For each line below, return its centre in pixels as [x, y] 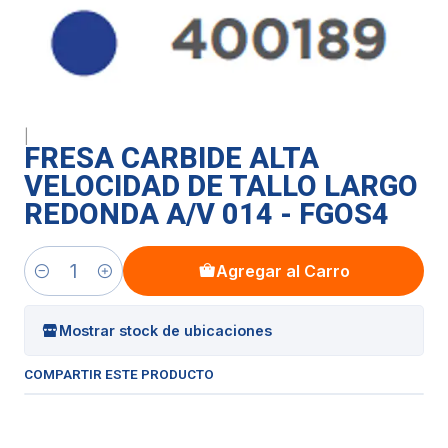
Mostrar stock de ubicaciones [165, 330]
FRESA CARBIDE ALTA [171, 158]
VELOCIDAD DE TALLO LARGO [221, 186]
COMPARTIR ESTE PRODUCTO [119, 374]
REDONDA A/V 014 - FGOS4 [206, 214]
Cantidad [54, 282]
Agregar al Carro [282, 271]
